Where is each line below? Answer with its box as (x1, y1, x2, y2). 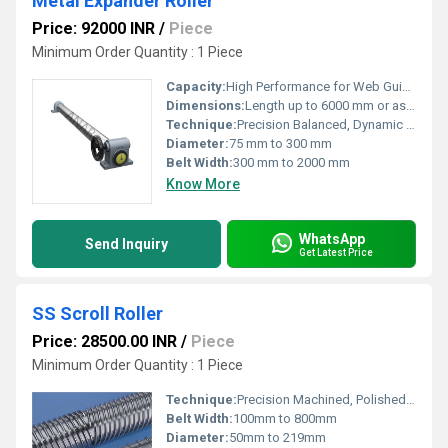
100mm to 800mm (233, 411, 337, 426)
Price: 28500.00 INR (32, 332, 177, 351)
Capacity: (166, 79, 226, 94)
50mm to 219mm (229, 430, 326, 445)
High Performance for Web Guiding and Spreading (226, 79, 402, 94)
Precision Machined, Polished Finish (237, 392, 406, 407)
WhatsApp (299, 230, 365, 247)
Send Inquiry (85, 236, 168, 252)
